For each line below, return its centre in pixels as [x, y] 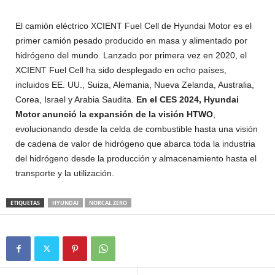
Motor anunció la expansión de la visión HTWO [114, 114]
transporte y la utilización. [65, 173]
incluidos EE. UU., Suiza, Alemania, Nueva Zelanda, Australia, [135, 84]
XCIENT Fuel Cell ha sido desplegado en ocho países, [121, 70]
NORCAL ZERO [108, 203]
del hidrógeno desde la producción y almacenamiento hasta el [136, 158]
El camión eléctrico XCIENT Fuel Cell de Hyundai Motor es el [134, 25]
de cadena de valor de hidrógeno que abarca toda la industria [135, 143]
